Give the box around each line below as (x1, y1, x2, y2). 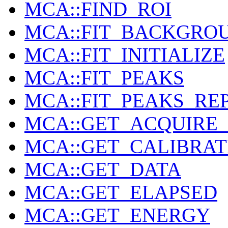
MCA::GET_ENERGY (24, 204, 210, 226)
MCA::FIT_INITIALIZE (24, 44, 225, 66)
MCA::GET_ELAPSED (24, 181, 217, 204)
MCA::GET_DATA (24, 158, 181, 181)
